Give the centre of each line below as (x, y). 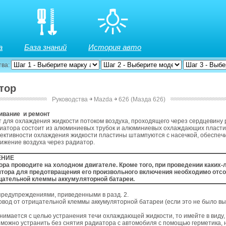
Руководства (70, 99)
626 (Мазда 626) (142, 99)
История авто (115, 47)
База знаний (45, 47)
